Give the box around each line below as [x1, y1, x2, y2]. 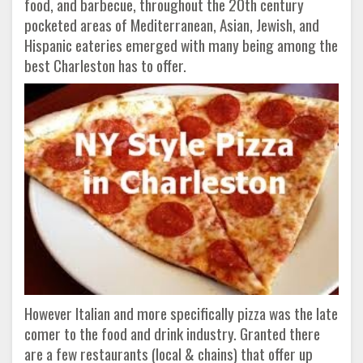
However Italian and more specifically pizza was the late [24, 301, 338, 325]
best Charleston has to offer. [24, 53, 190, 78]
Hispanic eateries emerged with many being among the [24, 33, 338, 58]
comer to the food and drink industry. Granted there [24, 321, 320, 345]
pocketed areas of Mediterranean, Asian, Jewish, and [24, 13, 319, 37]
